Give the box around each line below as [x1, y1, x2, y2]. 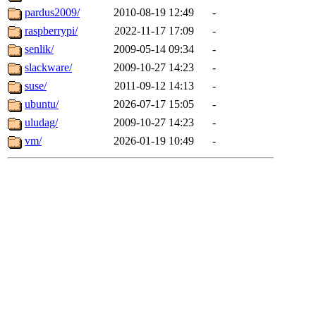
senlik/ [25, 43, 54, 56]
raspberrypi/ [25, 25, 78, 37]
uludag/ [25, 116, 58, 129]
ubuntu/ [25, 98, 59, 111]
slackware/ [25, 61, 72, 74]
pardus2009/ [25, 6, 80, 19]
